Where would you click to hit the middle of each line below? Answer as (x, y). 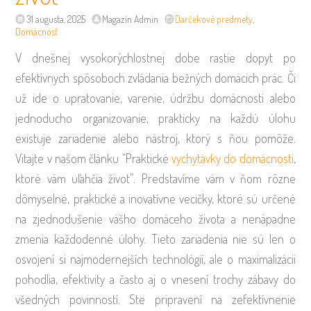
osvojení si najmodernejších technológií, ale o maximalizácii (155, 259)
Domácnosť (37, 32)
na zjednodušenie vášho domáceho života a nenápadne (155, 219)
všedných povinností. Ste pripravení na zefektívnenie (155, 300)
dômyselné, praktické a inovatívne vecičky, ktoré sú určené (155, 199)
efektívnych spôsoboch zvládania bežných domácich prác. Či (155, 78)
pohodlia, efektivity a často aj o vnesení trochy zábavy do (155, 279)
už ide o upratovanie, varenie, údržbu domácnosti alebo (155, 98)
